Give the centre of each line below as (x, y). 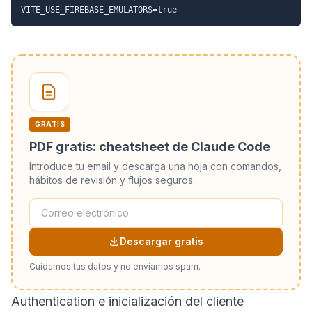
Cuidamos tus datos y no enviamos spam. (115, 266)
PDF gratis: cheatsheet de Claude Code (150, 146)
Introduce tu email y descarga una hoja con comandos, (155, 166)
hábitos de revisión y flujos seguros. (112, 180)
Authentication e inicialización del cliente (127, 301)
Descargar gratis (162, 241)
